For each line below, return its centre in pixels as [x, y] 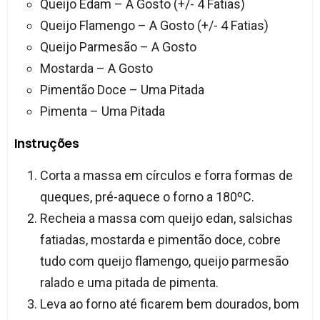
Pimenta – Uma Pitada [102, 111]
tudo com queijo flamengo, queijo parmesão [164, 261]
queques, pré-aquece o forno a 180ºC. [147, 197]
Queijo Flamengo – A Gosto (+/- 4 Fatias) [154, 26]
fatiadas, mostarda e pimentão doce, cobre [160, 240]
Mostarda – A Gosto [96, 69]
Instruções [46, 144]
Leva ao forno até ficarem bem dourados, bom [169, 304]
